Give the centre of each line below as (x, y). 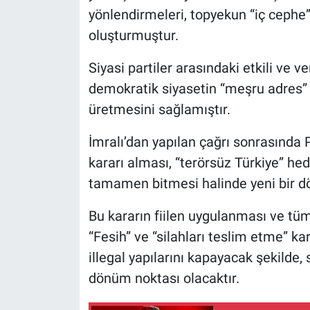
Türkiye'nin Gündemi (94, 252)
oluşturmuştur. (133, 36)
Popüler (60, 40)
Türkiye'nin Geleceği (93, 217)
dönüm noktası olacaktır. (164, 279)
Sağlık (55, 111)
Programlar (69, 75)
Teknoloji (63, 181)
